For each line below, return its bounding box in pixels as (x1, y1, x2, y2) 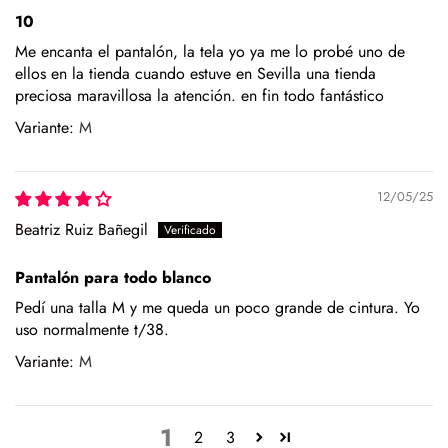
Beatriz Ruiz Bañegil (15, 217, 148, 241)
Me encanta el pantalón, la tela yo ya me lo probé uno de (15, 39, 405, 63)
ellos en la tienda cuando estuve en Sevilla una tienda (15, 61, 376, 85)
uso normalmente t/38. (15, 317, 169, 341)
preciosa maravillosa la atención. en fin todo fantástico (15, 83, 384, 107)
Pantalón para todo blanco (15, 265, 211, 289)
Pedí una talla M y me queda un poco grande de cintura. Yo (15, 295, 420, 319)
